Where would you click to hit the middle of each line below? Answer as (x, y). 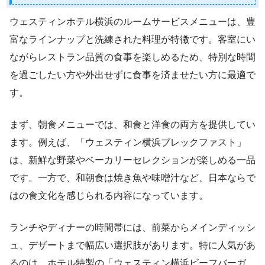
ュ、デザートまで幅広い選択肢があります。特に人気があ (132, 245)
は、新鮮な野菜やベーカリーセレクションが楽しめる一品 (132, 160)
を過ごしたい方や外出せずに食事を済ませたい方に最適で (132, 75)
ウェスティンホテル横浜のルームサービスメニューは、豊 (132, 21)
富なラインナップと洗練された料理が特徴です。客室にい (132, 39)
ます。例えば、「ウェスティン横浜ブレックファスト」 (128, 142)
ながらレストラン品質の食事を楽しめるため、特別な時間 (132, 57)
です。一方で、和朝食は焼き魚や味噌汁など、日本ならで (132, 177)
